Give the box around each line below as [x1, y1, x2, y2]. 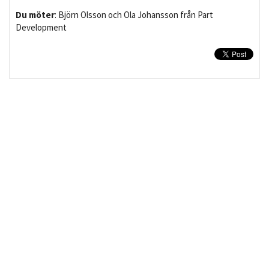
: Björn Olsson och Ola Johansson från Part [55, 9, 213, 21]
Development [16, 22, 67, 34]
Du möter [16, 9, 55, 21]
